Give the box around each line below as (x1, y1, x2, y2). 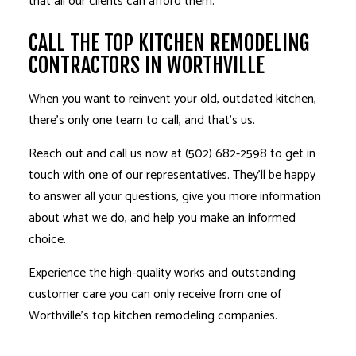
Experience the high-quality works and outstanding (28, 262, 296, 284)
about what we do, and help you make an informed (28, 207, 296, 229)
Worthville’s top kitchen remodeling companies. (28, 305, 277, 327)
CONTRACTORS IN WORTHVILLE (28, 52, 265, 78)
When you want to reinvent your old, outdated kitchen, (28, 88, 316, 110)
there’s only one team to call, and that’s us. (28, 110, 255, 131)
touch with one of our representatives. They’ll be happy (28, 164, 315, 186)
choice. (28, 229, 66, 250)
